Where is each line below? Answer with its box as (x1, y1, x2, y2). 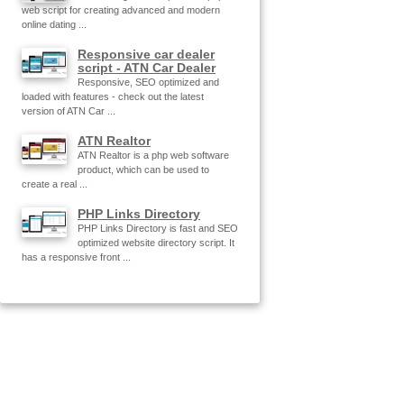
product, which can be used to (78, 163, 209, 175)
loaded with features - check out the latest (22, 90, 204, 102)
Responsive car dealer (78, 46, 215, 61)
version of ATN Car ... (22, 105, 115, 116)
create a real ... (22, 178, 87, 189)
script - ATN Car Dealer (78, 60, 216, 75)
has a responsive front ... (22, 251, 131, 262)
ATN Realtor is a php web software (78, 149, 229, 161)
